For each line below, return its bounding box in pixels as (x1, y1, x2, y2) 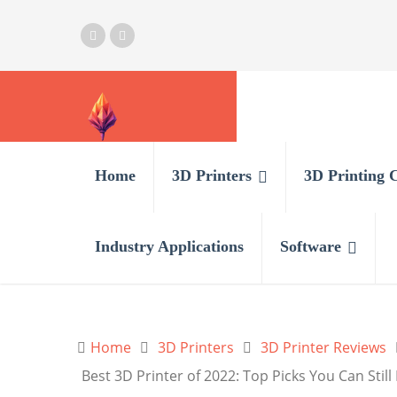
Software (280, 237, 341, 255)
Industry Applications (95, 237, 244, 255)
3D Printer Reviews (261, 338, 386, 357)
